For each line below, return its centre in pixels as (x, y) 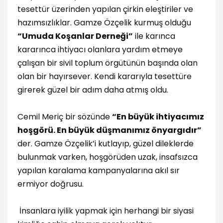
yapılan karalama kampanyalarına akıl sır (99, 170)
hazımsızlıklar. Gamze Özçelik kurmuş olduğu (104, 22)
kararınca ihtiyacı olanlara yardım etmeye (100, 49)
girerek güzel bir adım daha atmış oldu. (93, 90)
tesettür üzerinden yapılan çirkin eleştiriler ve (105, 9)
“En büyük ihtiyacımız (158, 116)
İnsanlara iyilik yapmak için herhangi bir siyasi (106, 211)
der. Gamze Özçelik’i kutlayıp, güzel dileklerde (106, 143)
